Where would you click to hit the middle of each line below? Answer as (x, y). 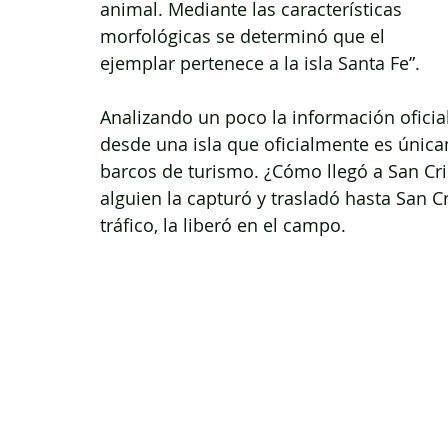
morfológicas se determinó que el (245, 35)
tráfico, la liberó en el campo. (223, 224)
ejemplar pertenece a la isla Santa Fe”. (260, 62)
